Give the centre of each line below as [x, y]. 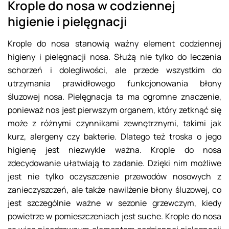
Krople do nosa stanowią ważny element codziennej [114, 44]
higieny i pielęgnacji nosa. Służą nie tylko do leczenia [114, 57]
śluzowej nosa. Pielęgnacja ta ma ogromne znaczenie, [114, 97]
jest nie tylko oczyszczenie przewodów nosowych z [114, 177]
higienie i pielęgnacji [67, 21]
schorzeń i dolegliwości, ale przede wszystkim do [114, 70]
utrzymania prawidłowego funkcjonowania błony [114, 84]
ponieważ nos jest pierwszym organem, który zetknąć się [114, 110]
